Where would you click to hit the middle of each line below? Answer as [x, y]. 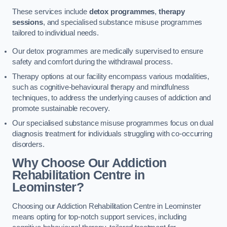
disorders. [28, 144]
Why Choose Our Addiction [89, 163]
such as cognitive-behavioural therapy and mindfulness [101, 87]
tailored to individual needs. [55, 33]
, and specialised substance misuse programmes [123, 23]
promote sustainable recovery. [61, 108]
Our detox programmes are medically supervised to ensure [108, 51]
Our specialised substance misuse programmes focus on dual [113, 123]
